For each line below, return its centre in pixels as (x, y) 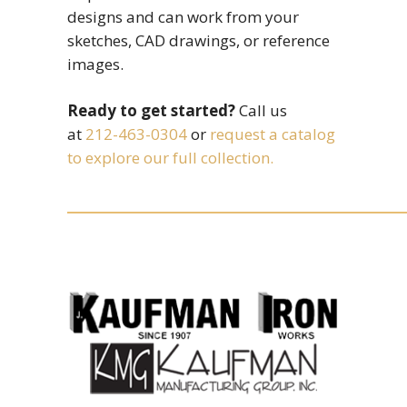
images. (95, 64)
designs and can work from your (183, 17)
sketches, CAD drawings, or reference (199, 40)
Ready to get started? (151, 110)
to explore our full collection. (170, 158)
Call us (261, 110)
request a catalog (273, 134)
